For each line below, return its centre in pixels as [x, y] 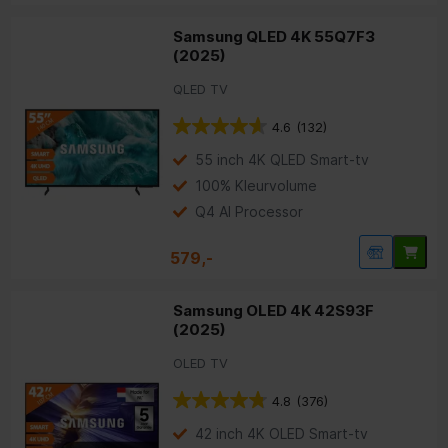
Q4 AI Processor [249, 212]
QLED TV [201, 89]
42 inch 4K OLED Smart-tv [282, 434]
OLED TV [201, 363]
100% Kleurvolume [256, 186]
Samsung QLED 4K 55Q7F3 [274, 37]
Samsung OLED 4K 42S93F [274, 311]
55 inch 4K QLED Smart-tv [282, 160]
